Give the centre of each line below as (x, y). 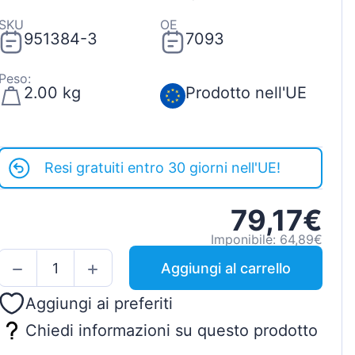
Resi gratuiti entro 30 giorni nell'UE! (162, 168)
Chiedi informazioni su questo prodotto (171, 330)
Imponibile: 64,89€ (266, 240)
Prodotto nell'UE (246, 93)
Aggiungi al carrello (225, 268)
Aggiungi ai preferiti (99, 304)
